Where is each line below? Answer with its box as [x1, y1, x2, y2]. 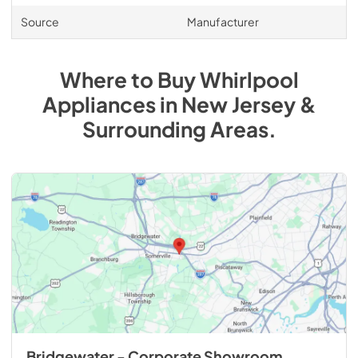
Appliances [42, 91, 156, 117]
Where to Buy [59, 66, 200, 93]
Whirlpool [199, 66, 299, 93]
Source [20, 14, 59, 29]
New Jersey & [181, 91, 316, 117]
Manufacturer [186, 14, 259, 29]
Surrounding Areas [82, 116, 268, 142]
